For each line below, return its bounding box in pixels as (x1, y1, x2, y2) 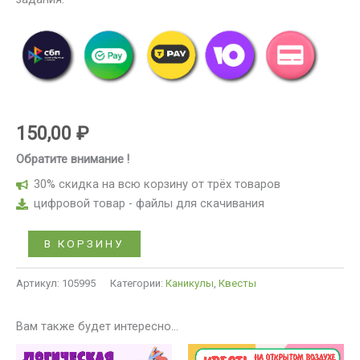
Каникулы (166, 276, 214, 289)
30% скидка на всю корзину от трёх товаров (33, 176, 280, 191)
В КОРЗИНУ (43, 236, 125, 250)
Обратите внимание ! (16, 151, 129, 166)
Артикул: (16, 276, 62, 289)
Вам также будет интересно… (16, 319, 178, 334)
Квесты (219, 276, 256, 289)
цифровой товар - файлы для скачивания (33, 195, 264, 211)
